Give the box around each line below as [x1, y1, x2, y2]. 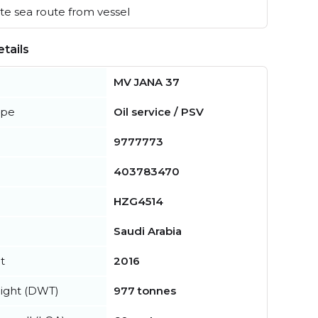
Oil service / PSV [114, 105, 204, 119]
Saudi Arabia [114, 224, 182, 238]
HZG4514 [114, 194, 163, 209]
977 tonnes [114, 284, 176, 298]
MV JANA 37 [114, 75, 180, 89]
